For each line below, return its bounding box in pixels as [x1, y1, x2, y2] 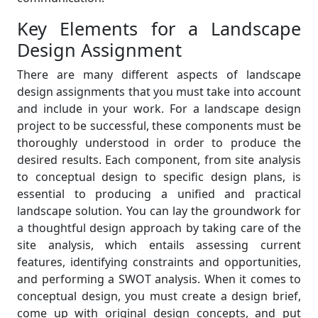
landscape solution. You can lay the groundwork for [17, 203, 301, 219]
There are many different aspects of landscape [17, 67, 301, 82]
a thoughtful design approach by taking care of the [17, 220, 301, 236]
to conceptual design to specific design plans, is [17, 169, 301, 185]
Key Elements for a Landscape [17, 16, 301, 40]
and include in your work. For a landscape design [17, 101, 301, 116]
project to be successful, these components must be [17, 118, 301, 133]
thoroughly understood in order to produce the [17, 135, 301, 150]
